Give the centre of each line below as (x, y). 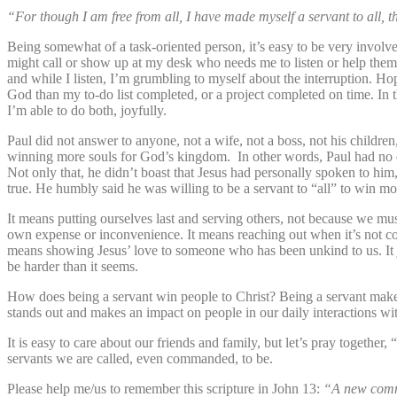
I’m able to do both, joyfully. (87, 110)
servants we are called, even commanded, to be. (140, 358)
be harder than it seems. (73, 266)
